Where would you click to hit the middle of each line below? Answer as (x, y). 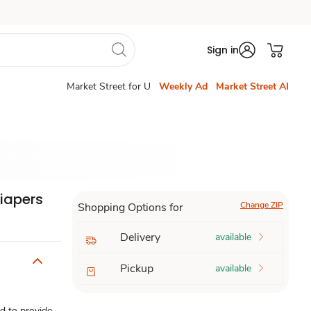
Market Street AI (252, 86)
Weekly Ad (183, 86)
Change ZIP (261, 205)
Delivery (140, 237)
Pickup (136, 269)
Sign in (223, 50)
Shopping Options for (130, 208)
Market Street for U (109, 86)
